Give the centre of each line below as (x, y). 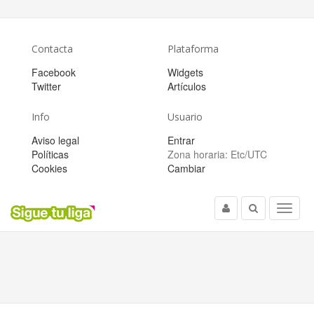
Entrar (181, 140)
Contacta (52, 49)
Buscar (264, 210)
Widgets (185, 72)
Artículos (187, 86)
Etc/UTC (249, 154)
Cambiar (186, 168)
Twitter (46, 86)
